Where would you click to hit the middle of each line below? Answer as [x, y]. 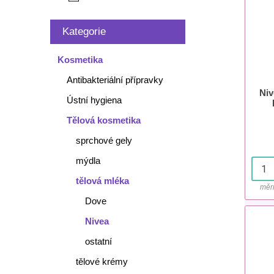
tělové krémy [102, 261]
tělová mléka [102, 181]
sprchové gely [104, 140]
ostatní [98, 241]
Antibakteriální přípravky [115, 80]
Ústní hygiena [94, 100]
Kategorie [84, 31]
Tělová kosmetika [103, 120]
